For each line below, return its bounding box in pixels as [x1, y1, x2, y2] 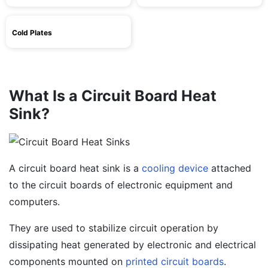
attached [208, 162, 251, 174]
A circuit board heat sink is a [9, 162, 142, 174]
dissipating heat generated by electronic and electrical [9, 239, 256, 251]
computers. [9, 196, 60, 208]
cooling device [142, 162, 208, 174]
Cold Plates [12, 28, 52, 37]
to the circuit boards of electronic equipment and [9, 179, 233, 191]
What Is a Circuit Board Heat [9, 87, 217, 105]
